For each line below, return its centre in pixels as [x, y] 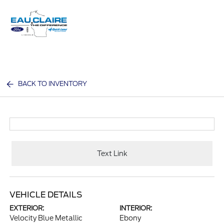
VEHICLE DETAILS [46, 195]
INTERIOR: [136, 208]
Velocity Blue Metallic [46, 218]
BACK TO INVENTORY [53, 84]
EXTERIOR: [27, 208]
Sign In [195, 34]
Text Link [112, 153]
